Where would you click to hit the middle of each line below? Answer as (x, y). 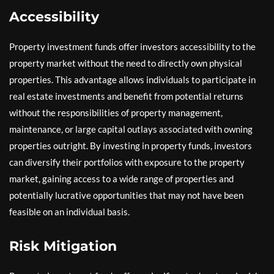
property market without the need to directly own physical (126, 63)
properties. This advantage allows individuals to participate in (132, 79)
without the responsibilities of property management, (116, 112)
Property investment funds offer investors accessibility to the (132, 46)
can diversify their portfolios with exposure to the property (127, 162)
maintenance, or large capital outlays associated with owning (131, 129)
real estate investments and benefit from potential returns (126, 96)
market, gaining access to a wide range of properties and (121, 178)
